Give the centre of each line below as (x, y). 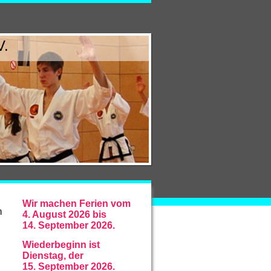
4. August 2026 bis (64, 214)
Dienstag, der (53, 256)
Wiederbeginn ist (61, 245)
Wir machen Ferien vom (77, 204)
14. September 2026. (69, 225)
